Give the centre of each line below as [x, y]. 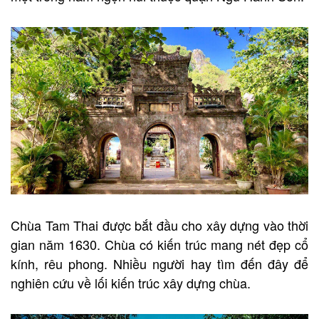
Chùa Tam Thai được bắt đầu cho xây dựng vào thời [159, 225]
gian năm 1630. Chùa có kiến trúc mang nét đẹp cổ [159, 245]
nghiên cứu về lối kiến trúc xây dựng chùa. [131, 283]
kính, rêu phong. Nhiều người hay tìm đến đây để [159, 264]
